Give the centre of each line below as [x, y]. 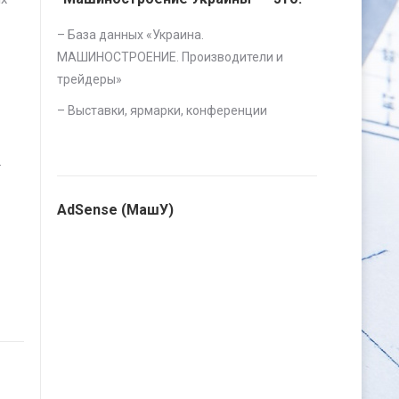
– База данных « [105, 35]
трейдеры [86, 79]
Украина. [178, 35]
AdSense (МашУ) [115, 210]
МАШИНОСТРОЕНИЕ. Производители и [170, 57]
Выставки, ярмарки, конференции [167, 110]
